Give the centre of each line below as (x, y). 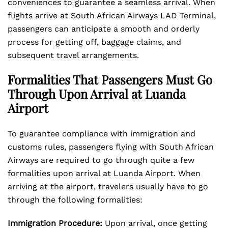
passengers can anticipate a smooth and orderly (104, 29)
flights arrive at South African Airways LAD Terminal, (112, 16)
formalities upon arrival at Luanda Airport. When (104, 173)
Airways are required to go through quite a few (101, 160)
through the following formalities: (75, 200)
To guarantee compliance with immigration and (102, 134)
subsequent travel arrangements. (73, 55)
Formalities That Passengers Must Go (110, 79)
